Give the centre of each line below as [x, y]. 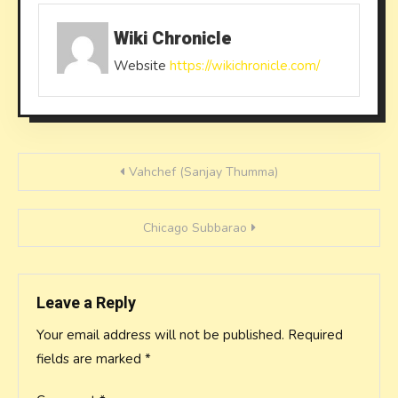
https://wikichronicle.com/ [244, 66]
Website [139, 66]
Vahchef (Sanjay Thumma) [203, 172]
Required [315, 335]
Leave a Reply [86, 303]
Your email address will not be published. [160, 335]
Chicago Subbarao [195, 228]
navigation [81, 211]
